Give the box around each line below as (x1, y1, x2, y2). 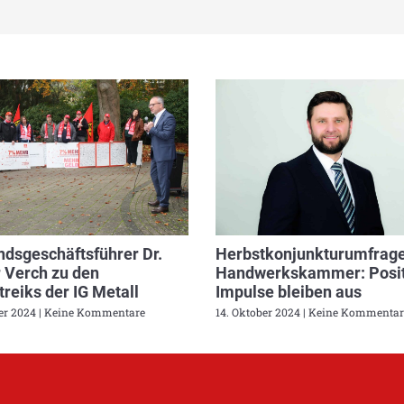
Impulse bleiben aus (216, 281, 362, 301)
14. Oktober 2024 (216, 304, 303, 319)
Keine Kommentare (41, 304, 145, 319)
